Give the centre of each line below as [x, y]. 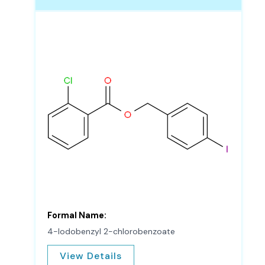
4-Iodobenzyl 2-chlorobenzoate [111, 231]
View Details [91, 256]
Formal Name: [77, 215]
